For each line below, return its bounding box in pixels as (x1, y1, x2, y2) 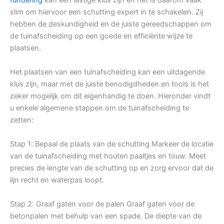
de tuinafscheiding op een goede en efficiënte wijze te (10, 31, 192, 40)
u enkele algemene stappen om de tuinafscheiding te (10, 103, 189, 112)
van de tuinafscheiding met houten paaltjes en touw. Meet (10, 151, 206, 160)
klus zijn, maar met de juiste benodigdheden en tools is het (10, 79, 209, 88)
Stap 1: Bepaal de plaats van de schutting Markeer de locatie (10, 139, 213, 148)
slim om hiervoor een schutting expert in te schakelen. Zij (10, 7, 203, 16)
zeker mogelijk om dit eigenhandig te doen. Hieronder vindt (10, 91, 210, 100)
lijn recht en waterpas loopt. (10, 175, 104, 184)
